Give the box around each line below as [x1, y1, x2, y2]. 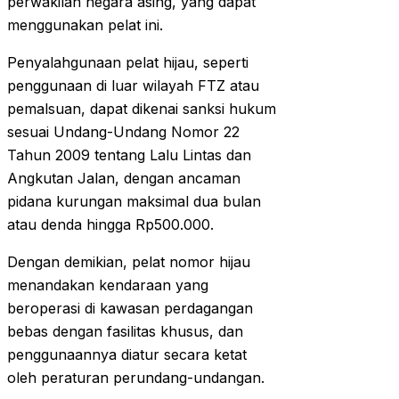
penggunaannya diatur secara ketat [7, 346, 247, 364]
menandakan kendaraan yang [7, 276, 208, 295]
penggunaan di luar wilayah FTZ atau [7, 77, 259, 95]
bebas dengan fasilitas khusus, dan [7, 322, 243, 341]
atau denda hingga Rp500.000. [7, 216, 218, 234]
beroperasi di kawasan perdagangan [7, 299, 253, 318]
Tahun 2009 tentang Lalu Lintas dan [7, 146, 251, 165]
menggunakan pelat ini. [7, 16, 167, 35]
